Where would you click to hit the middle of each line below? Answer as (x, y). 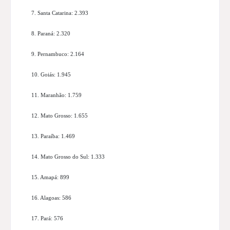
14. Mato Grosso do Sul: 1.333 (68, 157)
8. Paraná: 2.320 (51, 34)
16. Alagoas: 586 (51, 198)
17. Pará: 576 (47, 218)
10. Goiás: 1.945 (51, 75)
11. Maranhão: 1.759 (56, 95)
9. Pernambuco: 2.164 (58, 54)
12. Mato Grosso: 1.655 (60, 116)
